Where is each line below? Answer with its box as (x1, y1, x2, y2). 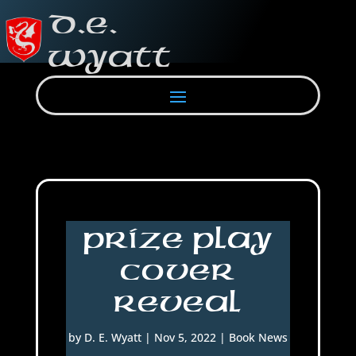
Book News (228, 330, 288, 345)
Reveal (114, 281, 242, 319)
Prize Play (83, 218, 273, 256)
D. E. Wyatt (83, 330, 141, 345)
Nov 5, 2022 (153, 330, 216, 345)
